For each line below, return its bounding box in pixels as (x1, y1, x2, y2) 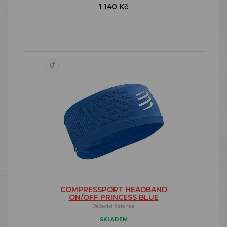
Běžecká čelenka (92, 203, 135, 209)
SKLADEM (99, 216, 128, 223)
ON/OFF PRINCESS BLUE (68, 193, 159, 202)
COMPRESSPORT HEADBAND (60, 185, 167, 194)
